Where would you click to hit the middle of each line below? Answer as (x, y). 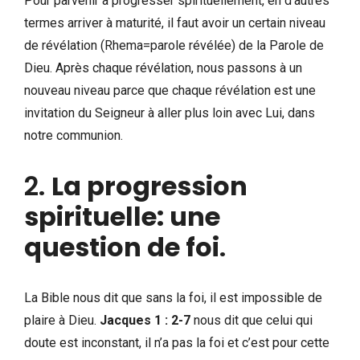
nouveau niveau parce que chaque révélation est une (170, 90)
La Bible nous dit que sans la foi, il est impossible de (173, 297)
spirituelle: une (122, 216)
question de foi (122, 247)
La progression (149, 186)
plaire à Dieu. (62, 320)
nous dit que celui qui (252, 320)
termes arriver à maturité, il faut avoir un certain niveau (175, 22)
